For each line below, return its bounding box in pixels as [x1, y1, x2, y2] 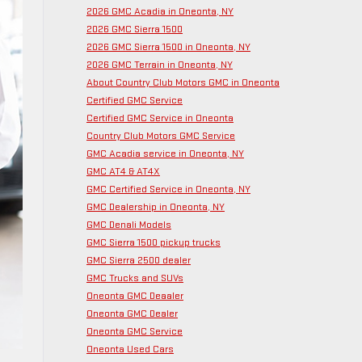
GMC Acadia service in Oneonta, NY [86, 147, 244, 160]
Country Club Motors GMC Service [86, 129, 235, 142]
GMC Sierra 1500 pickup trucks [86, 236, 221, 249]
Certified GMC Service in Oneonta [86, 112, 234, 124]
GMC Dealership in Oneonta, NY [86, 200, 225, 213]
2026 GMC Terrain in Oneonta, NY [86, 58, 233, 71]
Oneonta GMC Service [86, 325, 183, 338]
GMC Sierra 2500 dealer [86, 254, 191, 267]
